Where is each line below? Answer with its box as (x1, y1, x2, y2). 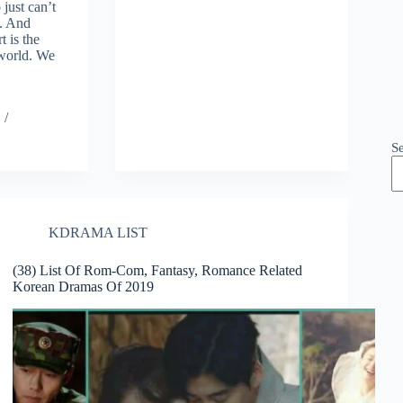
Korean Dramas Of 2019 (13, 279, 155, 295)
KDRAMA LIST (49, 225, 148, 241)
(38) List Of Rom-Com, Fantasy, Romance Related (13, 263, 303, 279)
